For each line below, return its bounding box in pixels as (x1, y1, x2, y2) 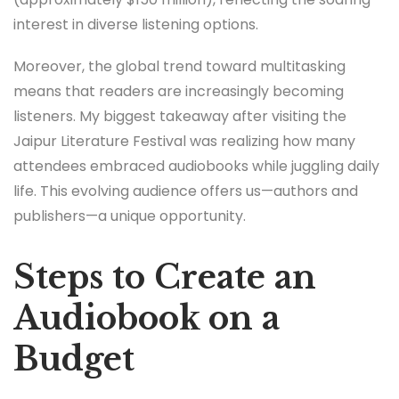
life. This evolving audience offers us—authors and (13, 181, 358, 201)
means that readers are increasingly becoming (13, 81, 344, 102)
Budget (13, 339, 134, 379)
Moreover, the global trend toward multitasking (13, 56, 346, 77)
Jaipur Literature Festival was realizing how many (13, 131, 355, 151)
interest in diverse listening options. (13, 13, 258, 35)
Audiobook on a (13, 298, 280, 338)
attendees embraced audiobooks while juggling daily (13, 156, 379, 176)
